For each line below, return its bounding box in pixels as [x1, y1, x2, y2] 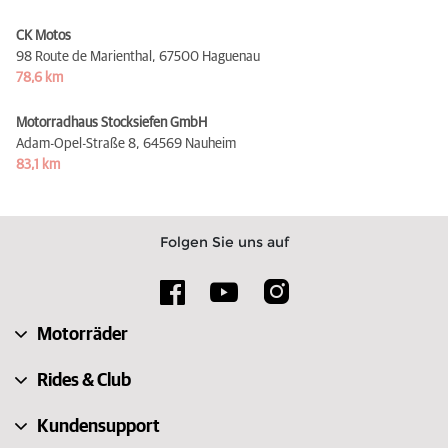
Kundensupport [37, 417, 160, 436]
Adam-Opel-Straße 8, [16, 136, 140, 151]
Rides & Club [37, 371, 131, 390]
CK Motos [16, 28, 71, 43]
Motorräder [37, 325, 128, 344]
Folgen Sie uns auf [159, 232, 289, 251]
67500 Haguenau [159, 49, 260, 64]
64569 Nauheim [143, 136, 236, 151]
